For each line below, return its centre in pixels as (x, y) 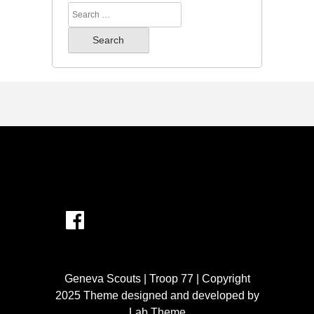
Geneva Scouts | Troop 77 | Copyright (157, 278)
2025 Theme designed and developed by (157, 295)
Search (85, 10)
